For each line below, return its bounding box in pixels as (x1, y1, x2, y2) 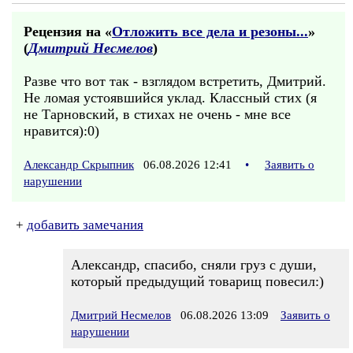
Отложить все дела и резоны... (112, 24, 308, 39)
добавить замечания (27, 217, 143, 232)
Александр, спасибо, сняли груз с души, (71, 257, 317, 273)
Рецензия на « (24, 24, 112, 39)
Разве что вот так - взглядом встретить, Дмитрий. (24, 73, 326, 89)
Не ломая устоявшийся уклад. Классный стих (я (24, 90, 317, 106)
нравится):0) (24, 123, 99, 139)
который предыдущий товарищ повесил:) (71, 273, 324, 289)
